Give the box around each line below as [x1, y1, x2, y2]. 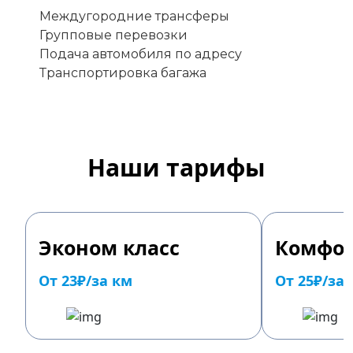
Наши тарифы [87, 151, 266, 184]
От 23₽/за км [39, 271, 132, 291]
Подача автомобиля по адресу [39, 46, 242, 62]
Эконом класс [39, 234, 180, 262]
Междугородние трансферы [39, 9, 229, 24]
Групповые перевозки [39, 28, 188, 43]
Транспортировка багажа [39, 65, 206, 81]
